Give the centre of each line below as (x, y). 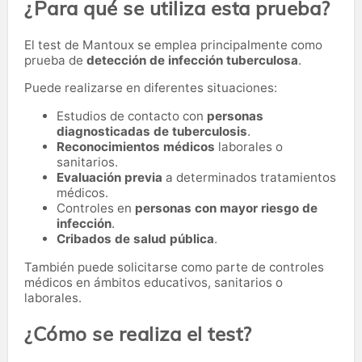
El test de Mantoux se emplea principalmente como (173, 44)
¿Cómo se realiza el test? (138, 334)
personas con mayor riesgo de (226, 208)
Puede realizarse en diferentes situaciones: (151, 88)
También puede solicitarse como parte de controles (174, 267)
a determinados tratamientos (249, 178)
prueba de (55, 60)
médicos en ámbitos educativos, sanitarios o (154, 283)
